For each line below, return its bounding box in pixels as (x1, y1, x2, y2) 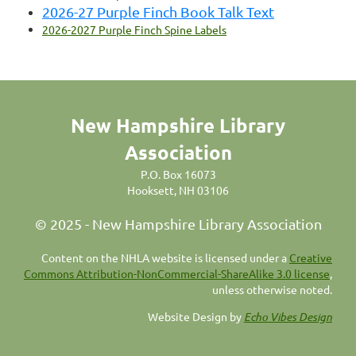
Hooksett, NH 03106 (127, 182, 229, 197)
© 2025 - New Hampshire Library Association (34, 215, 322, 232)
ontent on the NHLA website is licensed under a (48, 250, 289, 265)
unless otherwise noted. (212, 281, 332, 296)
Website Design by (148, 308, 244, 323)
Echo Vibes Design (244, 308, 332, 324)
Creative (289, 250, 332, 265)
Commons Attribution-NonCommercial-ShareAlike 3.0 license (24, 265, 330, 281)
